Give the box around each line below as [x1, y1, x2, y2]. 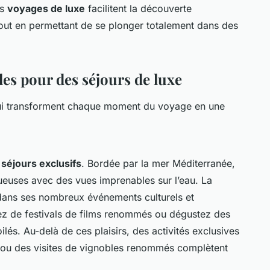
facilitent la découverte [85, 2, 192, 14]
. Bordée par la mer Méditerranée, [81, 157, 235, 169]
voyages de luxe [7, 2, 85, 14]
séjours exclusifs [1, 157, 81, 169]
